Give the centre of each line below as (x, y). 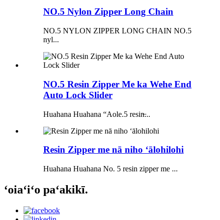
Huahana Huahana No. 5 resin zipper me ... (110, 169)
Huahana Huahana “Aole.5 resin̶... (97, 114)
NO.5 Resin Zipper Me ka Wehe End (117, 84)
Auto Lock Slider (78, 95)
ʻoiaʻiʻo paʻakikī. (46, 189)
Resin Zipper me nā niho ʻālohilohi (113, 150)
